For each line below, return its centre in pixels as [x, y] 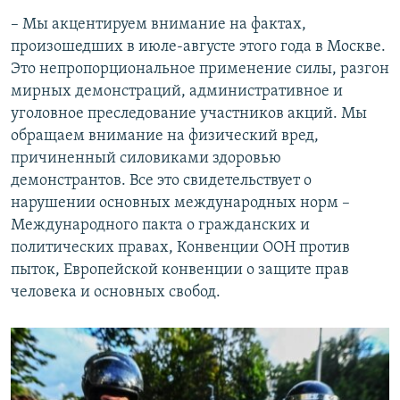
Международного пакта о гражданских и [160, 226]
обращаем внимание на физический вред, [165, 137]
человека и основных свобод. [116, 293]
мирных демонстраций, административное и [177, 92]
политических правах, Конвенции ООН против [180, 248]
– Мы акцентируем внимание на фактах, [158, 25]
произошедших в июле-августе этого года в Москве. [198, 47]
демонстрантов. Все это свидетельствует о [161, 181]
